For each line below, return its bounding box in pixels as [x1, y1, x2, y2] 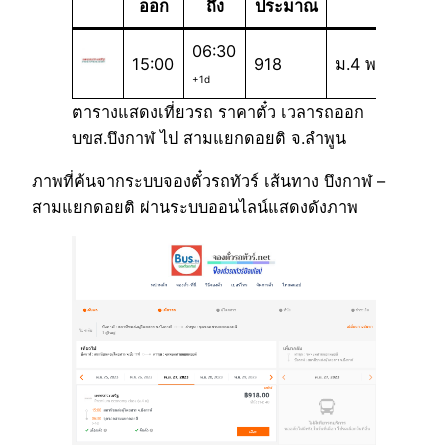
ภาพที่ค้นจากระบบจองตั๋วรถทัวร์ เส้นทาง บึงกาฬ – [32, 170, 385, 191]
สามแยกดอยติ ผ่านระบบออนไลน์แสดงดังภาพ [32, 196, 358, 217]
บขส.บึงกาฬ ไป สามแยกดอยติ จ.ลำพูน [72, 128, 346, 149]
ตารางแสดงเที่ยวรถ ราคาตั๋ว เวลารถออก [72, 102, 364, 123]
